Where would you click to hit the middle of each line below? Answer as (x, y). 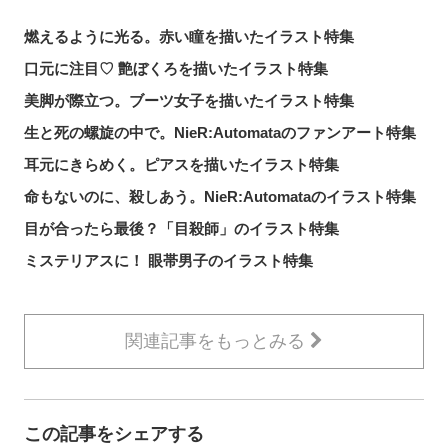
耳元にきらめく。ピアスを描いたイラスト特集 (181, 165)
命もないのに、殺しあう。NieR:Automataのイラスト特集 (220, 197)
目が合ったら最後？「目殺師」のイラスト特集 (181, 229)
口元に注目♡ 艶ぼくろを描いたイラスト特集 (176, 69)
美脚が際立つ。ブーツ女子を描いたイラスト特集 (189, 101)
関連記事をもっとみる (217, 341)
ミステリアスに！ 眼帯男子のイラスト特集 (168, 261)
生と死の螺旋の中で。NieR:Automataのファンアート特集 (220, 133)
